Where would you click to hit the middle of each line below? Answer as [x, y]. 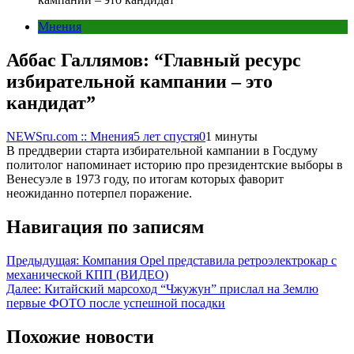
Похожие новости [80, 336]
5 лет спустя [166, 136]
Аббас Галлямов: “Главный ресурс [154, 60]
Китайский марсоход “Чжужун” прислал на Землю [181, 288]
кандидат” [51, 102]
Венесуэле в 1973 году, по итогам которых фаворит [145, 179]
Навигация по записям [105, 226]
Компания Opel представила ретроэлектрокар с [209, 260]
